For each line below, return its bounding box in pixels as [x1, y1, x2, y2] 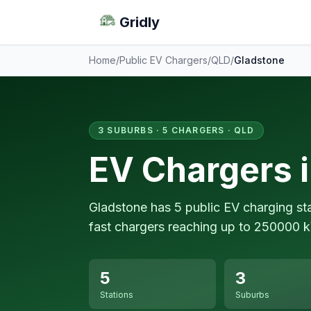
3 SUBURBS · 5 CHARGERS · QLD [98, 125, 255, 135]
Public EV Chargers [119, 54, 208, 66]
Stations [100, 289, 133, 300]
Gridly [119, 14, 160, 31]
